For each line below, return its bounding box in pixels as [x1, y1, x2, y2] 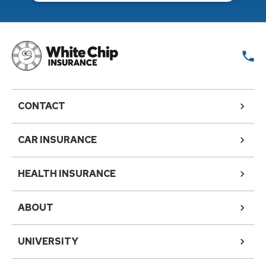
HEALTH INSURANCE [18, 167, 116, 180]
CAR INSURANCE [18, 134, 97, 146]
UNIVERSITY [18, 235, 78, 248]
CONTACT [18, 100, 65, 112]
